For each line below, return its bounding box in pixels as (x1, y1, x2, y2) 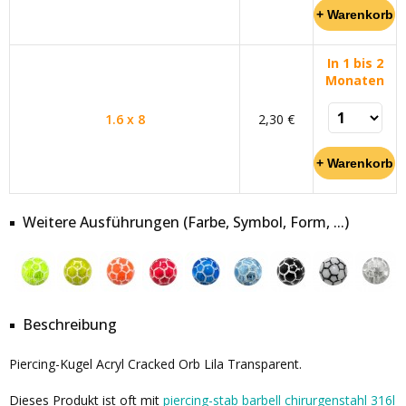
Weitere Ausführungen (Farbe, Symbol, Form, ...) (23, 212, 349, 232)
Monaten (325, 72, 384, 89)
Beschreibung (23, 314, 117, 334)
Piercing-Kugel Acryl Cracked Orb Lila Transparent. (9, 355, 302, 372)
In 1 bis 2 (326, 54, 383, 72)
